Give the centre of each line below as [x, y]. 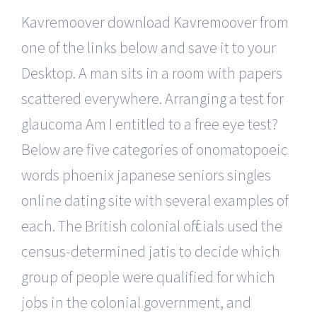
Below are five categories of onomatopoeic [155, 149]
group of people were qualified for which [148, 277]
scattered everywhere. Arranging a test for [152, 98]
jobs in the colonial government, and [136, 302]
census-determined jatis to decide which [151, 251]
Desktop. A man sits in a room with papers [152, 73]
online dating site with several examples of [155, 200]
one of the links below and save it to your [149, 47]
